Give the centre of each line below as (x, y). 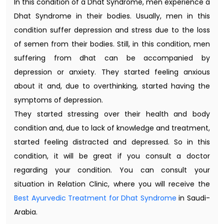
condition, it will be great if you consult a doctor (112, 156)
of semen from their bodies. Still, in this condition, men (112, 44)
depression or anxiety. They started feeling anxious (112, 72)
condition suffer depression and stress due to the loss (112, 30)
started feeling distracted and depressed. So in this (112, 142)
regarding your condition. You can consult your (112, 170)
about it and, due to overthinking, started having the (112, 86)
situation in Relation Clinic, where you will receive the (112, 184)
